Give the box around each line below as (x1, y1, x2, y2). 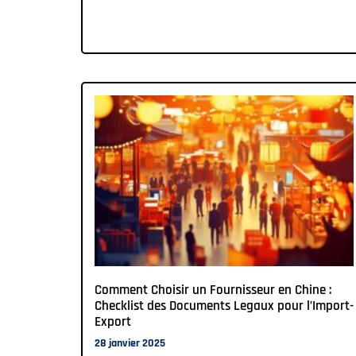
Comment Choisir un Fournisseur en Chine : (95, 281, 331, 300)
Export (95, 313, 131, 331)
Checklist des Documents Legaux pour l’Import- (95, 297, 354, 315)
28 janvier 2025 (95, 336, 165, 351)
